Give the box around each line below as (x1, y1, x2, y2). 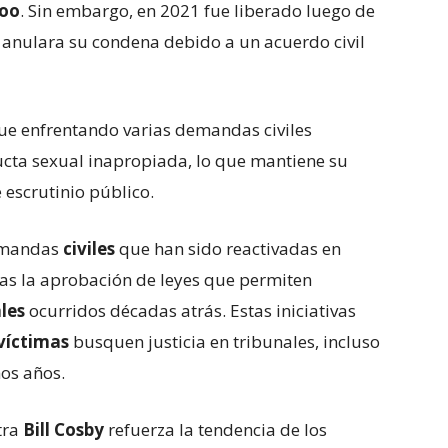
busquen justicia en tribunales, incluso (73, 330, 380, 353)
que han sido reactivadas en (119, 237, 341, 260)
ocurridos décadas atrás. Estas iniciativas (29, 299, 356, 322)
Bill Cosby (23, 418, 108, 441)
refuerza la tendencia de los (108, 418, 327, 441)
